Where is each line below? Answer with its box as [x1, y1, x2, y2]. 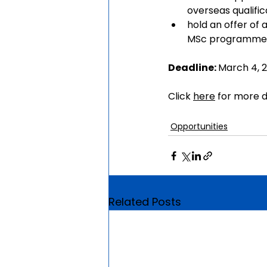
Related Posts [108, 194, 181, 210]
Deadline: [168, 61, 218, 75]
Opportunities [170, 120, 228, 133]
